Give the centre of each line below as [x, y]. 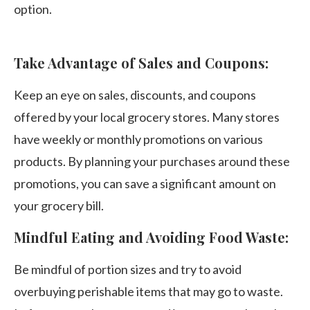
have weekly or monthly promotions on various [138, 139]
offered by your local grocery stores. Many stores [147, 117]
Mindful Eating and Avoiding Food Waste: [151, 237]
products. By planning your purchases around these [152, 161]
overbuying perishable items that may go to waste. [148, 291]
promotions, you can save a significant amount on [145, 183]
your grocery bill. [59, 206]
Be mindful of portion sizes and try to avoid [128, 269]
